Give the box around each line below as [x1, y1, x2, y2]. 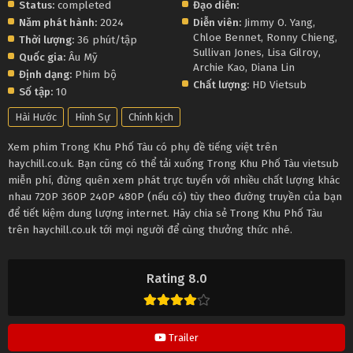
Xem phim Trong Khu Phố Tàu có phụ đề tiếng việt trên [8, 140, 277, 154]
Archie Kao [193, 61, 246, 75]
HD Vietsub [252, 78, 307, 92]
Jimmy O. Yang [244, 16, 314, 30]
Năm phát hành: [19, 16, 97, 30]
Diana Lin [251, 61, 295, 75]
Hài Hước [15, 111, 57, 124]
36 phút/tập [74, 33, 137, 47]
